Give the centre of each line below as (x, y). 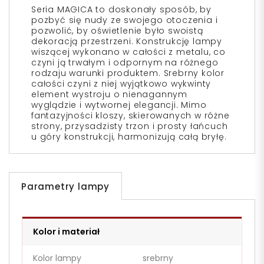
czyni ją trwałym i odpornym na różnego (125, 63)
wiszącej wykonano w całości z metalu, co (129, 52)
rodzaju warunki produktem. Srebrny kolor (128, 73)
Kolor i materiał (66, 232)
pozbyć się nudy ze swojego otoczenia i (125, 20)
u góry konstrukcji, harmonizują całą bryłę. (129, 137)
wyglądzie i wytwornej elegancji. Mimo (119, 105)
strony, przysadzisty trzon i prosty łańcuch (130, 126)
